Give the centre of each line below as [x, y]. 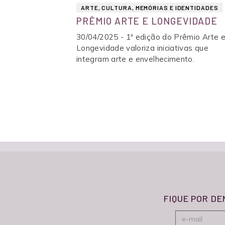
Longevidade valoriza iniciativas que [142, 48]
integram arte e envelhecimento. [136, 59]
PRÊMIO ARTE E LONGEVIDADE [147, 21]
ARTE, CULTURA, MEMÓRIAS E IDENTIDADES [150, 8]
